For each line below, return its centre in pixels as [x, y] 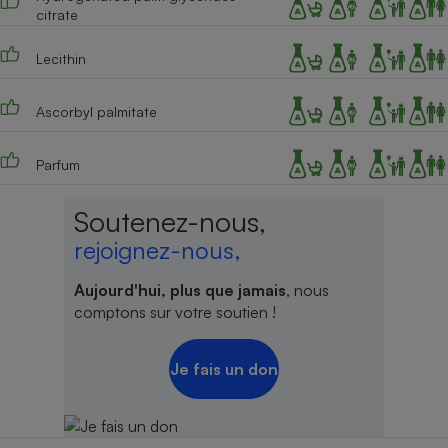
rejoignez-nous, [157, 250]
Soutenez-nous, [169, 222]
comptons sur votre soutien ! [174, 312]
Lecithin [60, 58]
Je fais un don [223, 369]
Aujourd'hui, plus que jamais [179, 290]
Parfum [57, 164]
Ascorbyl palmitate [96, 111]
